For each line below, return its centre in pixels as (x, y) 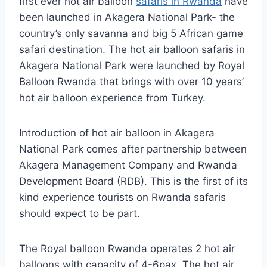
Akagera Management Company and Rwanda (128, 165)
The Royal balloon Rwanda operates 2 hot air (127, 249)
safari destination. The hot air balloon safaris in (132, 50)
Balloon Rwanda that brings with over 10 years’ (131, 82)
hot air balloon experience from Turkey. (112, 98)
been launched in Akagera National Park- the (127, 18)
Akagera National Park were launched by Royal (132, 66)
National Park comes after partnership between (133, 149)
